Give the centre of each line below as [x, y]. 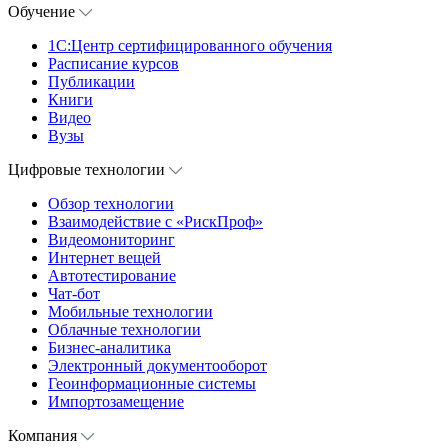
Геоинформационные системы [152, 383]
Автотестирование [112, 275]
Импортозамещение [116, 401]
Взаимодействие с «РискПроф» [155, 221]
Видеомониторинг [111, 239]
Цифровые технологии [88, 169]
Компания [44, 435]
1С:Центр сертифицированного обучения [190, 45]
